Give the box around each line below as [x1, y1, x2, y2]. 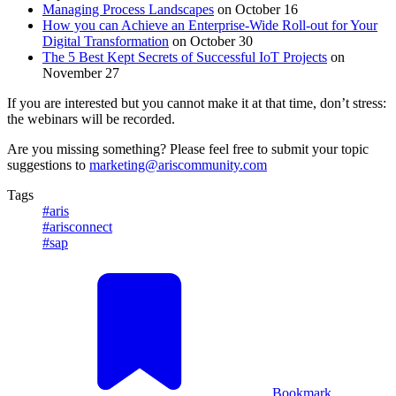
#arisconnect [42, 218, 112, 234]
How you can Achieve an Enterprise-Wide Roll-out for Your [42, 17, 377, 33]
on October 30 [169, 33, 253, 49]
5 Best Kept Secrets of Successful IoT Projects [65, 49, 327, 65]
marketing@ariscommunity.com [89, 156, 267, 172]
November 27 [42, 65, 119, 80]
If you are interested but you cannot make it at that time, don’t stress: [7, 95, 386, 110]
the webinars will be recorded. [7, 110, 175, 126]
